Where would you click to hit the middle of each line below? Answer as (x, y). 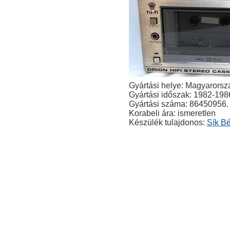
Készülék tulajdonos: (168, 123)
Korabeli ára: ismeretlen (172, 113)
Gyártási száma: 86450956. (178, 104)
